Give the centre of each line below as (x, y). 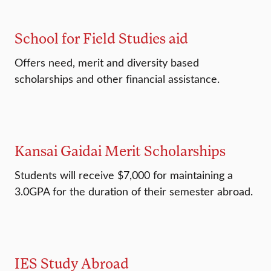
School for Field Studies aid (101, 38)
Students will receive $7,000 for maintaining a (124, 175)
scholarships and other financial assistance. (117, 79)
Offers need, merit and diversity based (107, 63)
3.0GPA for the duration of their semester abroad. (134, 191)
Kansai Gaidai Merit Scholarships (120, 151)
